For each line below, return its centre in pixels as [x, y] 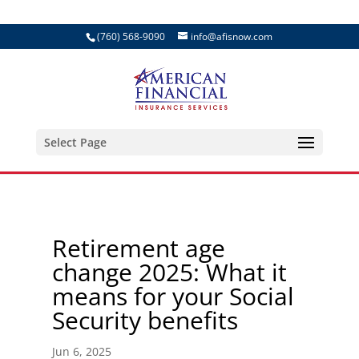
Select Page [75, 142]
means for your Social [173, 296]
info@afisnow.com [232, 36]
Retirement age [138, 248]
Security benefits [145, 320]
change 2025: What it [169, 272]
